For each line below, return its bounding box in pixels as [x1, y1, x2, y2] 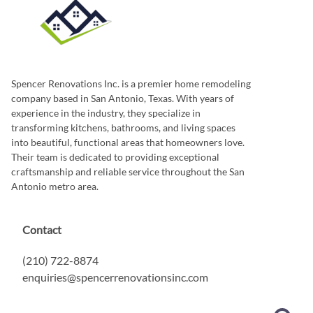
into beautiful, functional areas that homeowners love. [11, 136, 245, 148]
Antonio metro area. [11, 180, 99, 192]
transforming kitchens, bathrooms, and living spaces [11, 121, 235, 133]
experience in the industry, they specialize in [11, 106, 201, 119]
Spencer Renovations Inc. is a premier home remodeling [11, 77, 251, 89]
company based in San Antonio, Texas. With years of [11, 92, 234, 104]
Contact [22, 222, 61, 236]
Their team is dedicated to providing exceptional [11, 150, 219, 163]
